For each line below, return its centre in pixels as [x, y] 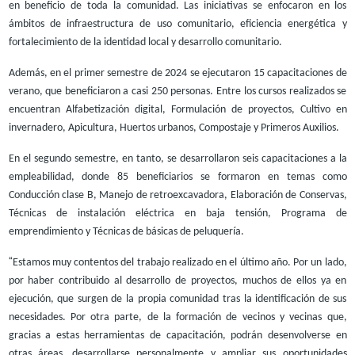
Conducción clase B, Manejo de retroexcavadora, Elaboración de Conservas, [177, 195]
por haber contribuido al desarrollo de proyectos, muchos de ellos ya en [177, 281]
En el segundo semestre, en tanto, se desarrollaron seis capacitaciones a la [177, 158]
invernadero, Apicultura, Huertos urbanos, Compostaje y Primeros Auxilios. [174, 128]
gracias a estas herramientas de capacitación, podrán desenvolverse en [177, 335]
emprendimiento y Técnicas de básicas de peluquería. [126, 231]
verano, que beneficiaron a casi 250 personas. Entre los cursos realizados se [177, 91]
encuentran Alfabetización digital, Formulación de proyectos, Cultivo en [177, 109]
